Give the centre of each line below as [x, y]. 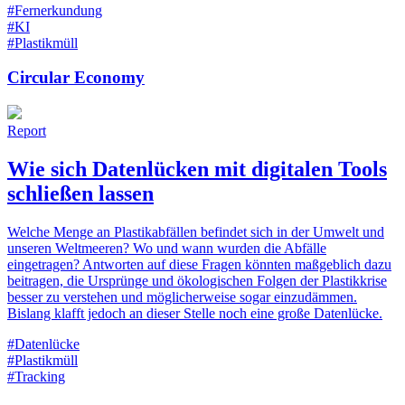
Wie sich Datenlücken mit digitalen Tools [197, 170]
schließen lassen [80, 194]
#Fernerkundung [55, 10]
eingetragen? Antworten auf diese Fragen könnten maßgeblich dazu [199, 264]
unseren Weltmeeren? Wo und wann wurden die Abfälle [167, 248]
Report [27, 131]
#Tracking [36, 377]
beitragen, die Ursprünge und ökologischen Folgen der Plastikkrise [197, 281]
